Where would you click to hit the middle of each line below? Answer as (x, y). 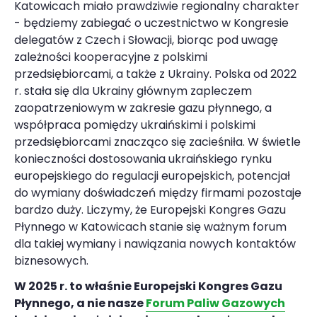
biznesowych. (51, 260)
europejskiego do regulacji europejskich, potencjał (152, 175)
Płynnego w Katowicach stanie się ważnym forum (150, 226)
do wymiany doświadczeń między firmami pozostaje (158, 192)
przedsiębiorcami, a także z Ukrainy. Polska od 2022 (155, 74)
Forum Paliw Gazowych (215, 303)
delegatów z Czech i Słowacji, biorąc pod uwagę (146, 40)
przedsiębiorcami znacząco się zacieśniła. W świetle (157, 142)
